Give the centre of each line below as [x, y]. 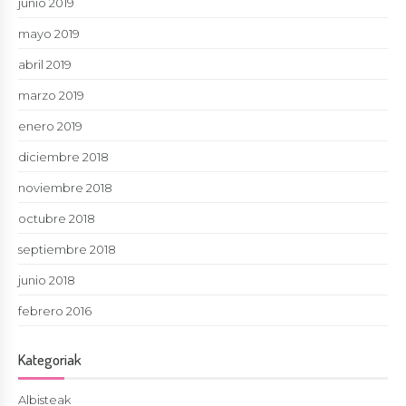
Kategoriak [50, 360]
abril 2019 [45, 64]
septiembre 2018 [67, 249]
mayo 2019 [49, 33]
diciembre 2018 [63, 156]
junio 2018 [47, 280]
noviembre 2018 [65, 187]
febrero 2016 [55, 310]
